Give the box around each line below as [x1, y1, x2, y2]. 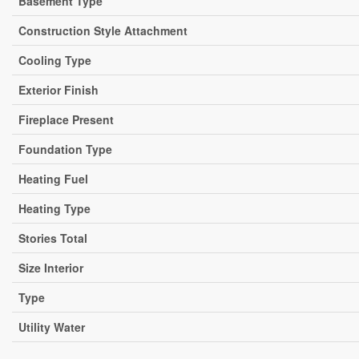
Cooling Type [18, 52, 91, 68]
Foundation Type [18, 141, 112, 157]
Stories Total [18, 230, 87, 246]
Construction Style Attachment [18, 22, 188, 38]
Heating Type [18, 200, 91, 216]
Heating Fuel [18, 171, 88, 187]
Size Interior [18, 260, 83, 276]
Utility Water [18, 319, 85, 335]
